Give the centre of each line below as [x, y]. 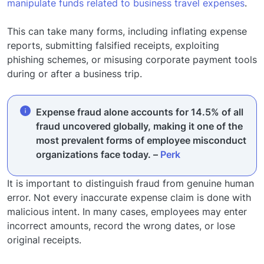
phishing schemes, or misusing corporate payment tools [132, 60]
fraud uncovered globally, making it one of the [139, 126]
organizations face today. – [98, 155]
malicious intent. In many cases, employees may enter [127, 212]
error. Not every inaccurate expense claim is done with [129, 198]
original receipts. [46, 240]
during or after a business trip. [75, 74]
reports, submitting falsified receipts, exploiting [113, 46]
